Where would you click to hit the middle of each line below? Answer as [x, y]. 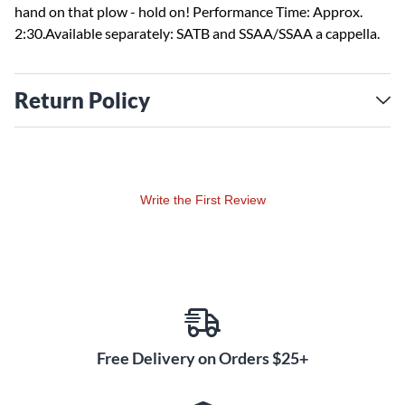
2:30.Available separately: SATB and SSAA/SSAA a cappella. [197, 33]
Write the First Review [202, 200]
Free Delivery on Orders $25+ [202, 358]
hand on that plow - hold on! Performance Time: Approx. [188, 11]
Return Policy [82, 100]
